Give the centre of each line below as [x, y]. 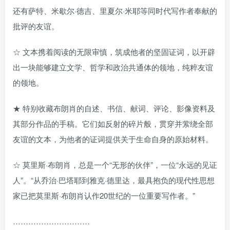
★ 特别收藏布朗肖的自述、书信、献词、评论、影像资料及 [114, 108]
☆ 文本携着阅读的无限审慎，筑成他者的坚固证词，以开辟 [114, 52]
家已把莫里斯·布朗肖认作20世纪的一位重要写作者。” [104, 195]
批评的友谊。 [36, 26]
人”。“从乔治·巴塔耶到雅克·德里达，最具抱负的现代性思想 [114, 180]
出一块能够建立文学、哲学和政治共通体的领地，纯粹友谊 [113, 67]
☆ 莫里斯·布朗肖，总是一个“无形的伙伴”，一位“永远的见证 [115, 165]
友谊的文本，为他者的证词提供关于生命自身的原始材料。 [113, 139]
